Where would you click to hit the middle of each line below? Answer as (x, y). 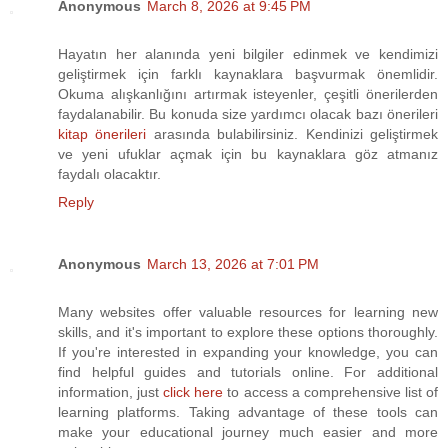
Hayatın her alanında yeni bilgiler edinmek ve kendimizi (248, 54)
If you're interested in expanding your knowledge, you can (248, 352)
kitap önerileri (102, 134)
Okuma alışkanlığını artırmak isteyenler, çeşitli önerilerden (248, 94)
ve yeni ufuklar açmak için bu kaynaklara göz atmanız (248, 154)
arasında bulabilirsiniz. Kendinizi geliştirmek (292, 134)
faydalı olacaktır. (109, 174)
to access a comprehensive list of (331, 392)
